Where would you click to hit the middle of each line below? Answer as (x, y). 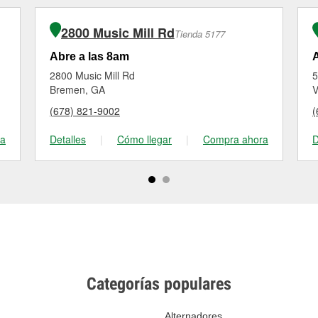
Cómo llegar (144, 139)
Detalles (68, 139)
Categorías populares (159, 284)
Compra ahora (236, 139)
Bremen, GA (77, 89)
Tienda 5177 (199, 34)
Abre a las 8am (89, 56)
